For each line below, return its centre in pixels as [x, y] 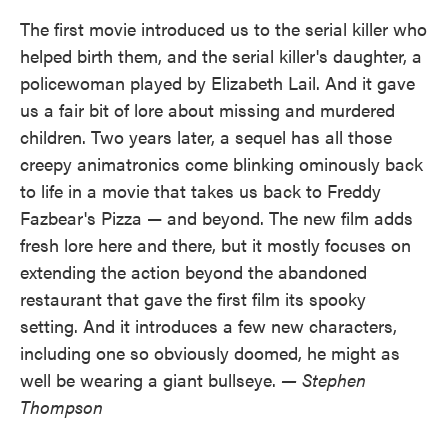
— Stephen [323, 379]
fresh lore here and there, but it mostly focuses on [215, 244]
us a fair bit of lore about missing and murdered [207, 109]
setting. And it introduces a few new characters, [208, 325]
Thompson [61, 406]
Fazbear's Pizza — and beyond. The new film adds [216, 217]
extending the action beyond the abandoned [193, 271]
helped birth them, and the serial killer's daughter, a [221, 55]
